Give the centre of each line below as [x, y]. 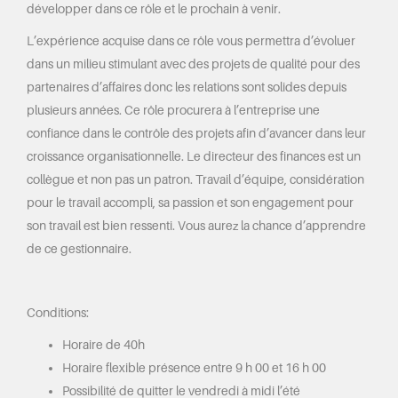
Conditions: [58, 313]
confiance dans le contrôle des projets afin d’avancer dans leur [196, 133]
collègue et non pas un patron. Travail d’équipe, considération [195, 179]
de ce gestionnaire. [79, 249]
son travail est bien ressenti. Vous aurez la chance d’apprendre [196, 226]
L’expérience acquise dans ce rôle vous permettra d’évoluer [191, 41]
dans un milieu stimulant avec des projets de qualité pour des [193, 64]
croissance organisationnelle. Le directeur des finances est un [194, 156]
